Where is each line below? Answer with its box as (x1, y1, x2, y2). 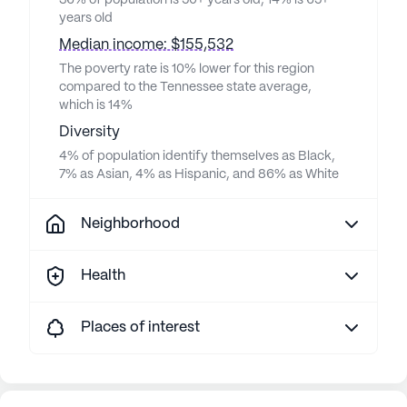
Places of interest (81, 321, 200, 335)
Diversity (59, 125, 120, 140)
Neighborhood (81, 217, 180, 232)
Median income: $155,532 (59, 38, 233, 53)
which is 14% (59, 99, 133, 113)
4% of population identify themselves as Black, (59, 150, 335, 164)
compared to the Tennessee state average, (59, 81, 312, 94)
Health (81, 269, 125, 283)
